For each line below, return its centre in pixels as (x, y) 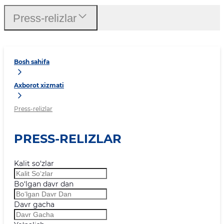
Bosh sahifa (32, 62)
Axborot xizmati (39, 85)
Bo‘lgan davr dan (44, 184)
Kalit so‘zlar (34, 163)
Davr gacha (34, 204)
